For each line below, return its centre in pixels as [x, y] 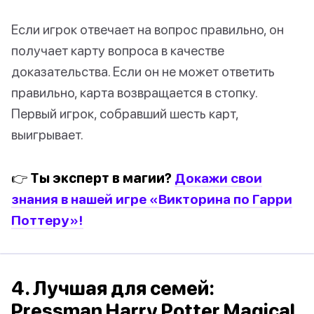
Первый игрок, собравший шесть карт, [125, 113]
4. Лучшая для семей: [113, 288]
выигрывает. [47, 134]
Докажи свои [218, 177]
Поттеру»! [47, 219]
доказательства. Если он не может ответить [143, 71]
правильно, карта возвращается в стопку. [134, 92]
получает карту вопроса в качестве [118, 50]
